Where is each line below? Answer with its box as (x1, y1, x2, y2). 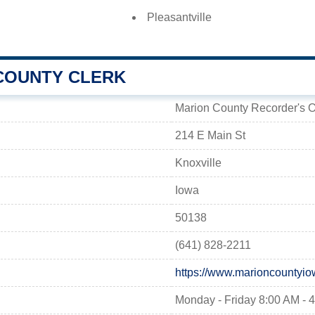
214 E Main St (175, 129, 245, 141)
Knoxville (175, 157, 221, 169)
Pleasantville (147, 11, 212, 23)
